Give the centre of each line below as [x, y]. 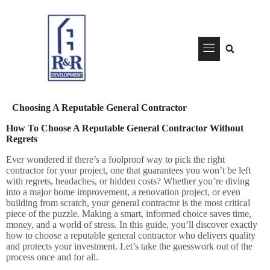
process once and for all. [52, 257]
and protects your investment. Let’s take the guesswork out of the [129, 246]
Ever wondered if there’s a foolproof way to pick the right [115, 159]
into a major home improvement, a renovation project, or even [123, 192]
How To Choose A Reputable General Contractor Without [125, 128]
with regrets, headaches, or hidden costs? [83, 181]
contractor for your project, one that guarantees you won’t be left [128, 170]
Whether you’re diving [205, 181]
